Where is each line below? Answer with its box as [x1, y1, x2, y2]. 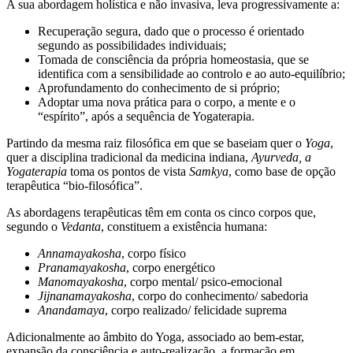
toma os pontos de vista [70, 164, 189, 178]
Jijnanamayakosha [38, 288, 132, 303]
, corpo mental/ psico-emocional [124, 274, 282, 288]
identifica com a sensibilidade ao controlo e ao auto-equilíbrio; [38, 66, 345, 80]
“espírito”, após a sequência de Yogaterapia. [38, 109, 255, 123]
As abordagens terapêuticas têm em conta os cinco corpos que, [6, 205, 316, 219]
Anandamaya [38, 303, 105, 317]
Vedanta [61, 219, 101, 233]
